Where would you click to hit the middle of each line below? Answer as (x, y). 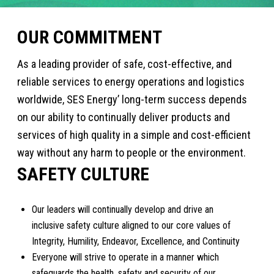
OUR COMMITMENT (90, 37)
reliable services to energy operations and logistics (131, 81)
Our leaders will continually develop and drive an (123, 209)
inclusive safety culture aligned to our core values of (131, 225)
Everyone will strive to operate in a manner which (126, 257)
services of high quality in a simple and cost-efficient (134, 135)
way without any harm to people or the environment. (132, 152)
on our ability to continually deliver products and (124, 117)
